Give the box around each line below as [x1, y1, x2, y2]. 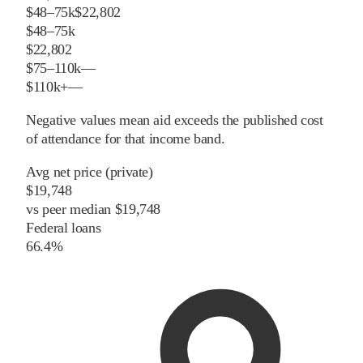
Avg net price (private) [26, 164, 153, 181]
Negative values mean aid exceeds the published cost [26, 112, 323, 129]
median [66, 201, 111, 218]
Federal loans [26, 220, 101, 237]
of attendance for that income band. [26, 130, 225, 147]
